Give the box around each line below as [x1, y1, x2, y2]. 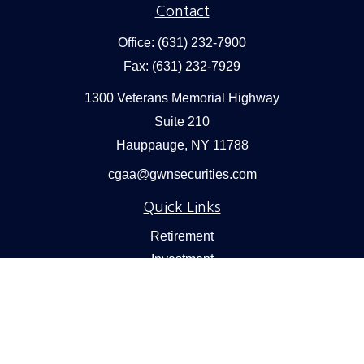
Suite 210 [154, 115, 210, 128]
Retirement [150, 229, 214, 243]
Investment [150, 252, 214, 266]
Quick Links [143, 200, 221, 214]
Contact [154, 4, 210, 19]
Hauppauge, [115, 138, 188, 152]
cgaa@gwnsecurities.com [107, 167, 257, 181]
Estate [163, 275, 201, 288]
